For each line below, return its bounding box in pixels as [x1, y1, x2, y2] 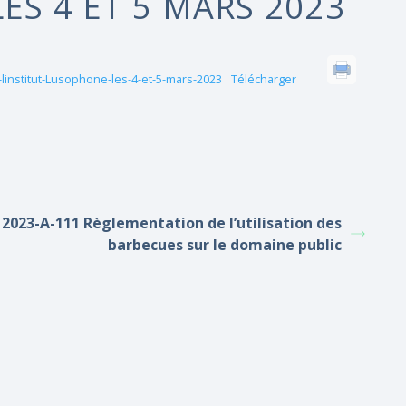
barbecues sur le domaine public [108, 235, 342, 255]
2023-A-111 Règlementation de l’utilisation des [2, 213, 342, 233]
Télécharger [230, 71, 296, 87]
